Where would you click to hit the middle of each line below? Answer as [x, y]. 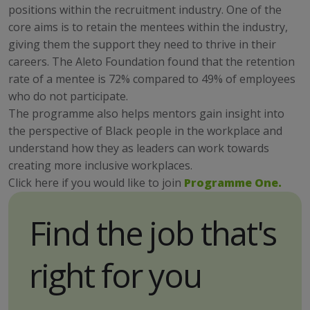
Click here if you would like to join [96, 183]
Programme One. [233, 183]
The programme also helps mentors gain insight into [146, 113]
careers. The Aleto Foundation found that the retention [152, 62]
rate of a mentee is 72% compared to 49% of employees [152, 79]
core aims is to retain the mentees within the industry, [148, 27]
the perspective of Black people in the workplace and [145, 131]
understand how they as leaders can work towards [139, 148]
